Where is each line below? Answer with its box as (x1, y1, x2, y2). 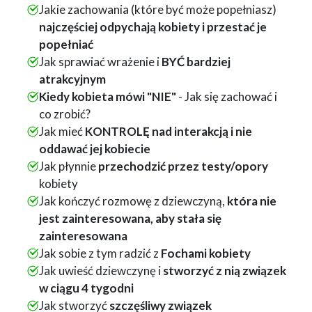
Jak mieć (38, 124, 85, 139)
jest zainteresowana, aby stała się (38, 211, 221, 226)
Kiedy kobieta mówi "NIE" (38, 89, 178, 104)
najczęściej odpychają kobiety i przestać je (38, 19, 267, 35)
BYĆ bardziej (161, 54, 231, 70)
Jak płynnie (38, 159, 98, 174)
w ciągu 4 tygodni (38, 281, 134, 296)
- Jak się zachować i (178, 89, 277, 104)
